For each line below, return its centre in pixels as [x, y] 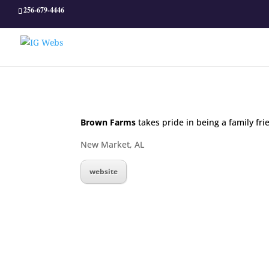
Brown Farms [108, 122]
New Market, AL [113, 144]
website [104, 171]
